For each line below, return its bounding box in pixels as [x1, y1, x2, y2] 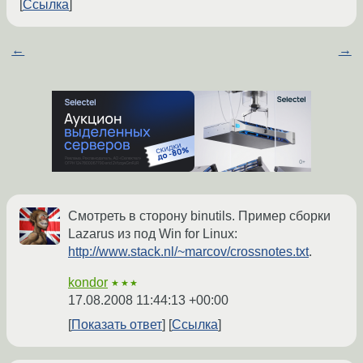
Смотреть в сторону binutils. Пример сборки [68, 209, 331, 224]
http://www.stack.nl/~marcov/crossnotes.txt [68, 245, 309, 259]
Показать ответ [71, 318, 162, 332]
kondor [68, 275, 108, 290]
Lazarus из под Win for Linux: [68, 227, 237, 241]
